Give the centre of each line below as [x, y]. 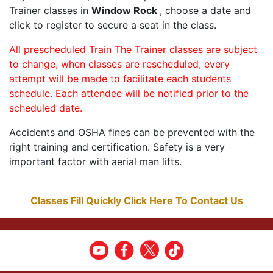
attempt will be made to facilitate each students [120, 79]
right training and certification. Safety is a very [117, 147]
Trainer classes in [50, 11]
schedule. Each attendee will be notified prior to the [129, 94]
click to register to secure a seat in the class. [113, 25]
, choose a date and [205, 11]
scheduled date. [46, 108]
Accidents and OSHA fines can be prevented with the [132, 133]
